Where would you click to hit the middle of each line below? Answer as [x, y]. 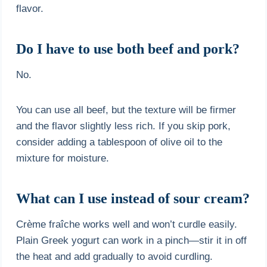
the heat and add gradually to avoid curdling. [115, 256]
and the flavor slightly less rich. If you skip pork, [124, 126]
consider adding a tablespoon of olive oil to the [119, 142]
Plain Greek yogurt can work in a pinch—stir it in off [132, 240]
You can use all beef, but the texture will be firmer [126, 110]
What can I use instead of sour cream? [133, 198]
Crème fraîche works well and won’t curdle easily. [127, 224]
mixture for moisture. [63, 158]
